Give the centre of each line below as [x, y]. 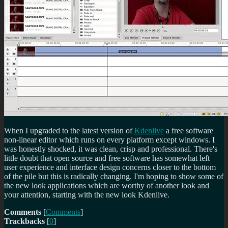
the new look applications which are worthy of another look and [107, 185]
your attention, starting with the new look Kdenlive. [87, 194]
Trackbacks [24, 221]
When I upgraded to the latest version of [69, 130]
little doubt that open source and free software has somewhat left [107, 158]
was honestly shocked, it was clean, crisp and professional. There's [111, 149]
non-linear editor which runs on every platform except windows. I [109, 139]
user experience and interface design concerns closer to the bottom [110, 167]
